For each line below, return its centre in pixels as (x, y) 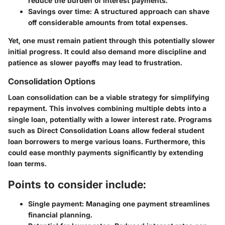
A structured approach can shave (151, 12)
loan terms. (27, 164)
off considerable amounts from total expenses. (108, 23)
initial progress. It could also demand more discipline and (107, 52)
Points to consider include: (77, 185)
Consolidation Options (52, 82)
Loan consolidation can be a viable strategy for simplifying (109, 97)
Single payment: (56, 203)
